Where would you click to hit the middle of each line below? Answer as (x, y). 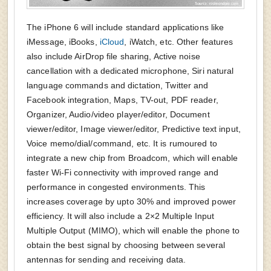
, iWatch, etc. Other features (179, 42)
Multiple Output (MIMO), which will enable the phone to (133, 231)
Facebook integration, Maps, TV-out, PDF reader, (122, 100)
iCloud (112, 42)
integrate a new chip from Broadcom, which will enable (132, 158)
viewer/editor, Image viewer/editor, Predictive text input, (134, 129)
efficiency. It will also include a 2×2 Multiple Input (121, 216)
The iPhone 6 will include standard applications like (126, 28)
